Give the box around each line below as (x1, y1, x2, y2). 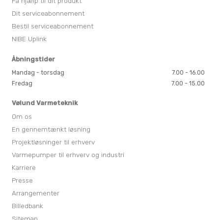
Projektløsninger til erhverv (12, 137, 95, 146)
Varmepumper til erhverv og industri (12, 150, 125, 159)
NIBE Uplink (12, 35, 47, 43)
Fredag (12, 80, 33, 87)
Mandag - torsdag (12, 69, 65, 76)
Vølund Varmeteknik (12, 99, 78, 107)
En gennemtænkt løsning (12, 125, 91, 133)
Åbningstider (12, 55, 55, 63)
